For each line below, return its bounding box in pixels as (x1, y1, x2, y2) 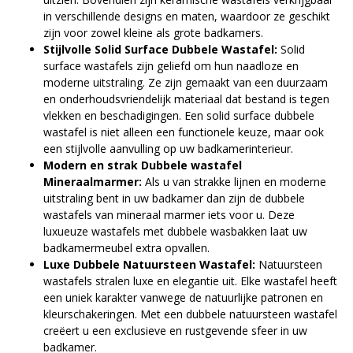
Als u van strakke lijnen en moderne (145, 173, 326, 189)
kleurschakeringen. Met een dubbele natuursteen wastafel (43, 306, 337, 321)
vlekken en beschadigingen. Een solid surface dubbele (43, 107, 314, 123)
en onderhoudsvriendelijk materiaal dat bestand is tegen (43, 91, 329, 106)
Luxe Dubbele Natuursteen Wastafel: (43, 256, 258, 272)
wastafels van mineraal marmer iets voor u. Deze (43, 206, 295, 222)
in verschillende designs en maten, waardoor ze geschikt (43, 8, 330, 24)
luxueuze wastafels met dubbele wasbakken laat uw (43, 223, 307, 239)
